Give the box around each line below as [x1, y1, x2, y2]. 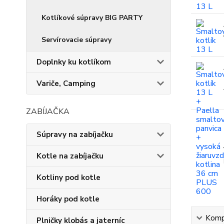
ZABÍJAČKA [26, 106, 69, 117]
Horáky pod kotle [36, 194, 99, 204]
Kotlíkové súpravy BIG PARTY [41, 13, 142, 22]
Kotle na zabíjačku [36, 151, 103, 161]
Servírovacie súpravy [41, 35, 111, 44]
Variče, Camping [36, 78, 95, 88]
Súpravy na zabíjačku [36, 129, 113, 139]
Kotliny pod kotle [36, 172, 100, 182]
